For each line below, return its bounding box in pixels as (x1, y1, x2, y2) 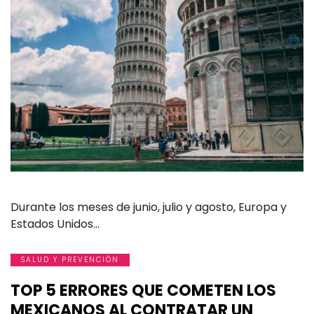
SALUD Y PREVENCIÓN (21, 254, 119, 265)
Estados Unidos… (11, 215, 100, 232)
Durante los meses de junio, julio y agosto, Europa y (11, 198, 287, 215)
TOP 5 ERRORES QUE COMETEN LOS (11, 279, 276, 301)
